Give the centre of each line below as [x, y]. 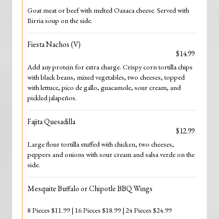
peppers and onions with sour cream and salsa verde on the [111, 154]
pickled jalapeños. [52, 98]
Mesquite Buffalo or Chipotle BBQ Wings [90, 188]
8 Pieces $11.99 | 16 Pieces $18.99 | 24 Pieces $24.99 [99, 210]
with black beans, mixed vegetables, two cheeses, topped [106, 77]
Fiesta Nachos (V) [54, 44]
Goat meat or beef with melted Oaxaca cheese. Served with [108, 10]
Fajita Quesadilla [51, 121]
